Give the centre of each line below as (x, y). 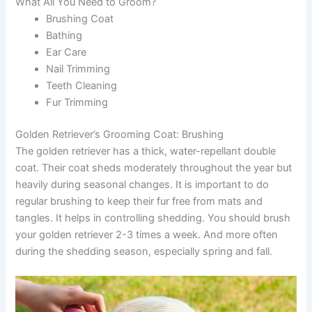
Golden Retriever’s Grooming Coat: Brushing (120, 134)
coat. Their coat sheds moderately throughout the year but (154, 167)
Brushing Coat (80, 18)
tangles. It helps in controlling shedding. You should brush (153, 218)
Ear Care (67, 52)
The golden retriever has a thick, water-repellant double (146, 151)
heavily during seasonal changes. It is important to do (142, 184)
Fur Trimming (77, 102)
